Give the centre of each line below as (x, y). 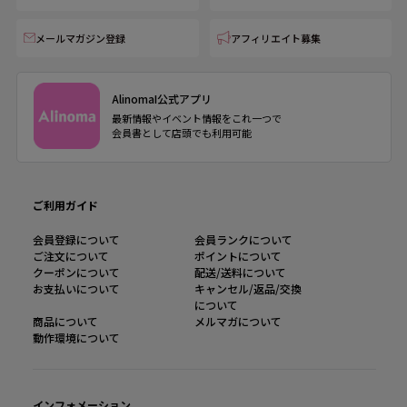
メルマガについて (238, 321)
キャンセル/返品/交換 (248, 288)
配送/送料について (240, 272)
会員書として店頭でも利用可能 (182, 133)
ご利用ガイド (65, 204)
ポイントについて (238, 255)
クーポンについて (76, 272)
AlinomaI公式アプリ (162, 99)
